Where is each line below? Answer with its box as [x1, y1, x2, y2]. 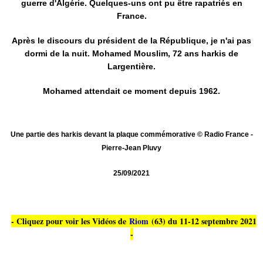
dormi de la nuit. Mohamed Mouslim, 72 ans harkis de [25, 49, 238, 58]
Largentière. [107, 62, 156, 71]
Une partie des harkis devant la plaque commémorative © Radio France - [10, 130, 253, 139]
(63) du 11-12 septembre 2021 [151, 215, 257, 227]
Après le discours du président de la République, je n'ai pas [12, 36, 251, 45]
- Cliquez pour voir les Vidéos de [11, 215, 126, 227]
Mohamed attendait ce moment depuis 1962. [43, 86, 220, 96]
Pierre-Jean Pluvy [102, 144, 161, 152]
